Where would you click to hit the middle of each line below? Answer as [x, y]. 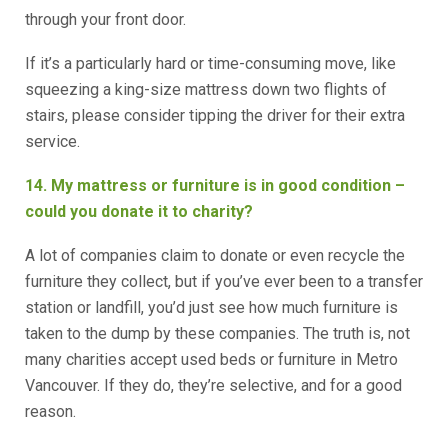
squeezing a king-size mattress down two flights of [206, 89]
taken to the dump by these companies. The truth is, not [217, 333]
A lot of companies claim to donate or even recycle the [215, 255]
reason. [50, 411]
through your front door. [105, 19]
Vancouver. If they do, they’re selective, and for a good [213, 385]
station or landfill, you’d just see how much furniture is [211, 307]
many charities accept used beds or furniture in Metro [211, 359]
